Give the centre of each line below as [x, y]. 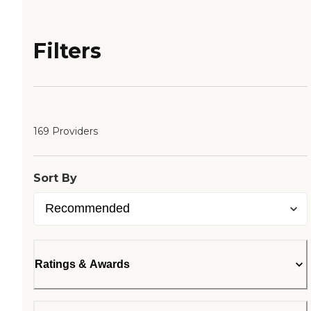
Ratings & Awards [82, 264]
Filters [67, 51]
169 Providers [66, 132]
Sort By [55, 178]
